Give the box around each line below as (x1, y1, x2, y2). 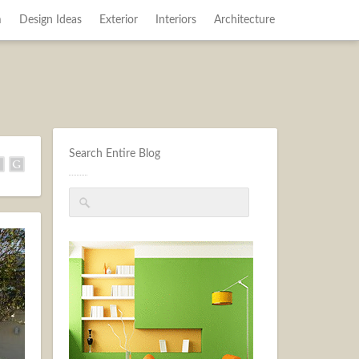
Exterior (99, 14, 138, 26)
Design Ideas (18, 14, 82, 26)
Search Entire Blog (69, 148, 160, 159)
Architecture (213, 14, 275, 26)
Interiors (155, 14, 196, 26)
